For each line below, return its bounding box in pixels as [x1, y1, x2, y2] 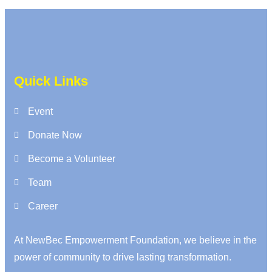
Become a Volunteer [27, 154, 115, 165]
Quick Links [14, 73, 88, 89]
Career [27, 201, 58, 212]
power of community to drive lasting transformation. [14, 252, 234, 263]
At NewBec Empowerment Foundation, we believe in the [14, 235, 257, 246]
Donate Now [27, 130, 82, 141]
